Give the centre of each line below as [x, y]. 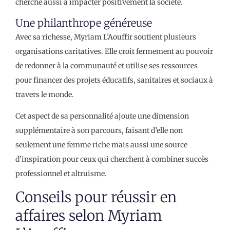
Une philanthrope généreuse [84, 23]
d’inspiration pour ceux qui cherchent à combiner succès [112, 159]
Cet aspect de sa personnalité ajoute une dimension [102, 116]
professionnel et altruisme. [61, 173]
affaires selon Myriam [89, 215]
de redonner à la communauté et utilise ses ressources [107, 65]
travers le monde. [45, 94]
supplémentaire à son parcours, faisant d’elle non [99, 130]
